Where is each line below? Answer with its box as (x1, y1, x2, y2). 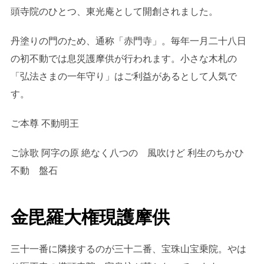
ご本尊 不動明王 (10, 118, 79, 129)
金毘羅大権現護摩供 (10, 207, 170, 227)
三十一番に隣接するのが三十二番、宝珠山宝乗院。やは (10, 243, 246, 254)
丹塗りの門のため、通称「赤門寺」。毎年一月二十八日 (10, 36, 246, 47)
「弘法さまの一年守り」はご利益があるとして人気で (10, 71, 237, 82)
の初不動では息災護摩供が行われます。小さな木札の (10, 54, 237, 64)
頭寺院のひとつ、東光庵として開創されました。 (10, 6, 218, 17)
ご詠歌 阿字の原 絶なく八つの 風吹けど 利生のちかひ (10, 148, 244, 159)
